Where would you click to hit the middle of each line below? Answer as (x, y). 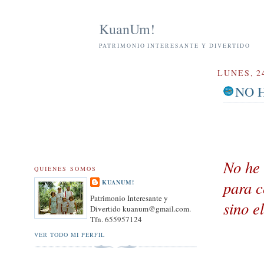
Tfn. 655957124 (116, 220)
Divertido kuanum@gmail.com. (141, 209)
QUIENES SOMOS (66, 169)
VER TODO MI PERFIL (70, 234)
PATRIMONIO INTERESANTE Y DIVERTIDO (175, 46)
